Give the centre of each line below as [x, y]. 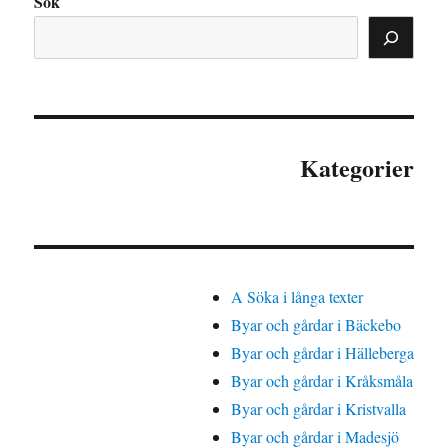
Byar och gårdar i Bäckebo [315, 325]
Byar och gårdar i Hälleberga [322, 353]
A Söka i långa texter [296, 297]
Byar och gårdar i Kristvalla [318, 409]
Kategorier [356, 168]
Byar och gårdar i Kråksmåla [321, 381]
